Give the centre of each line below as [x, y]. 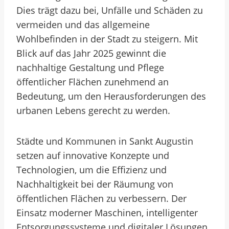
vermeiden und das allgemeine [83, 25]
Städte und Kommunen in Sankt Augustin [105, 141]
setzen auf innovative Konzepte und [93, 155]
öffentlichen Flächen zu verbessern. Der [101, 198]
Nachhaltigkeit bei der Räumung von [95, 184]
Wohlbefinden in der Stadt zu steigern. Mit [107, 39]
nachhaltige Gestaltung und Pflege [90, 67]
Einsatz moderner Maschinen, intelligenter [107, 213]
